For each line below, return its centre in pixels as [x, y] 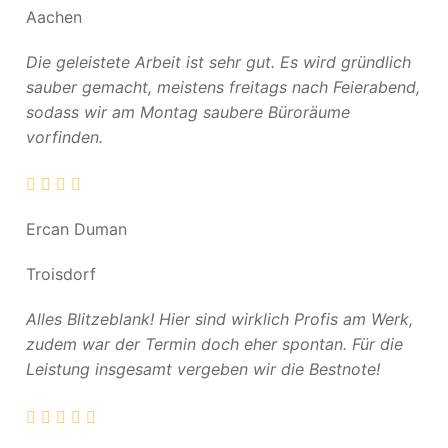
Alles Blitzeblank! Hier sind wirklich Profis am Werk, [219, 319]
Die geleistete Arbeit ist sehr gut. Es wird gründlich [218, 61]
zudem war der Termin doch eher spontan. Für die [214, 344]
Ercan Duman [76, 229]
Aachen [54, 16]
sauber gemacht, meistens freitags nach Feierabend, [223, 86]
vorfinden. [67, 136]
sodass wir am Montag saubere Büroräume [188, 111]
